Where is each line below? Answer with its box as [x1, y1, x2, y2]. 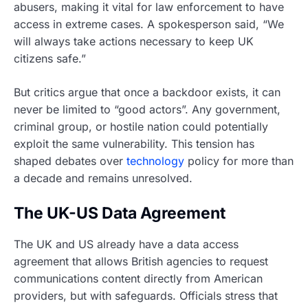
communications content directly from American [14, 272, 263, 286]
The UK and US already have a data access [14, 237, 239, 252]
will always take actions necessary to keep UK [14, 34, 254, 48]
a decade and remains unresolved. [14, 170, 192, 185]
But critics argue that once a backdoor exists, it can [14, 85, 280, 99]
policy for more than [184, 153, 294, 168]
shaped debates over [14, 153, 126, 168]
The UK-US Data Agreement [14, 203, 225, 223]
